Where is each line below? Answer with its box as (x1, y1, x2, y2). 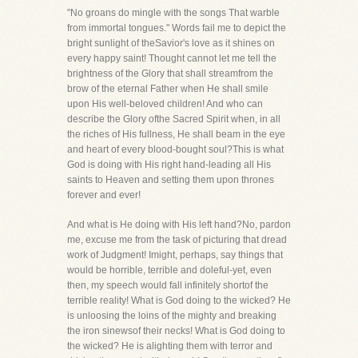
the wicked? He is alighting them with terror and (67, 340, 272, 352)
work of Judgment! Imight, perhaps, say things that (67, 249, 283, 261)
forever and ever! (67, 189, 141, 201)
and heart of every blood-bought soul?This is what (67, 144, 284, 155)
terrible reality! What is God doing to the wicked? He (67, 295, 291, 306)
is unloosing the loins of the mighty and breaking (67, 310, 276, 321)
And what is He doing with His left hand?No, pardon (67, 219, 291, 230)
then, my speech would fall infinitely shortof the (67, 280, 268, 291)
